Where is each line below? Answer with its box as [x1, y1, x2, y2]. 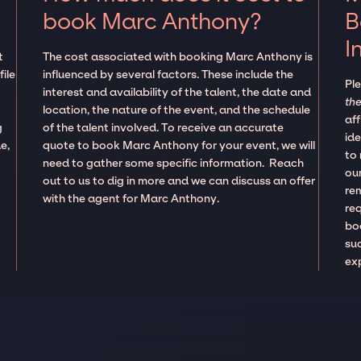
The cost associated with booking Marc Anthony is [43, 50, 313, 64]
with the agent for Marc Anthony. [43, 192, 222, 206]
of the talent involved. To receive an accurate [43, 121, 284, 135]
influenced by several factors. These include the [43, 68, 294, 82]
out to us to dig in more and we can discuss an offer [43, 174, 316, 189]
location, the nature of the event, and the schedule [43, 103, 311, 118]
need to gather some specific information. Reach [43, 156, 305, 171]
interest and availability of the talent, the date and [43, 85, 312, 100]
